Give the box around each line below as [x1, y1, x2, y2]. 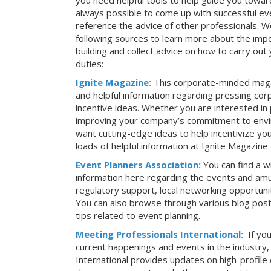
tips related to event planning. [76, 209, 200, 221]
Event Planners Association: [76, 158, 201, 171]
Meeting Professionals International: [76, 228, 246, 240]
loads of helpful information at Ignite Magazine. [76, 140, 270, 152]
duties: [76, 57, 103, 70]
